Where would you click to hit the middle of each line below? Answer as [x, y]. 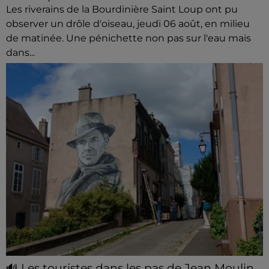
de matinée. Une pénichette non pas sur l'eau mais [128, 38]
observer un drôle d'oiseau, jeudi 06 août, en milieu [128, 24]
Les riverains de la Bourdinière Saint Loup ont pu [122, 9]
